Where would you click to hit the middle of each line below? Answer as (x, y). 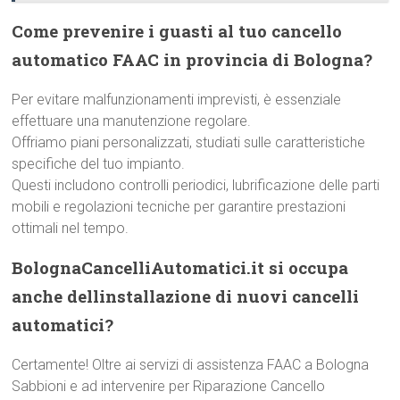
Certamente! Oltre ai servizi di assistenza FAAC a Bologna (191, 365)
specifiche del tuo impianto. (99, 164)
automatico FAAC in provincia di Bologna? (192, 59)
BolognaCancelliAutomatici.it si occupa (180, 267)
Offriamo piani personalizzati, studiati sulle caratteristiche (189, 142)
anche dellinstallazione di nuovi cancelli (186, 296)
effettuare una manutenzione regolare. (132, 121)
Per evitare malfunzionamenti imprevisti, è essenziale (177, 100)
